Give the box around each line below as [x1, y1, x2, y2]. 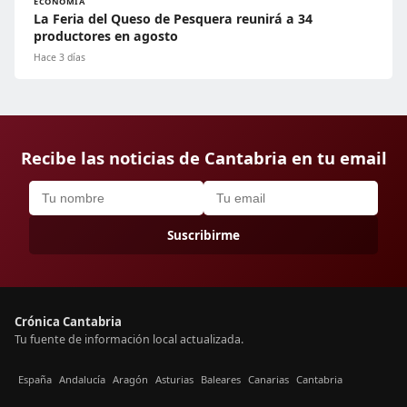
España [18, 372, 52, 386]
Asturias [155, 372, 194, 386]
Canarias [248, 372, 289, 386]
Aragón [113, 372, 148, 386]
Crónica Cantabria [15, 313, 122, 331]
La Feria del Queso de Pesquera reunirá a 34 [34, 10, 313, 28]
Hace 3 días [34, 51, 85, 65]
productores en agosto [34, 27, 178, 45]
